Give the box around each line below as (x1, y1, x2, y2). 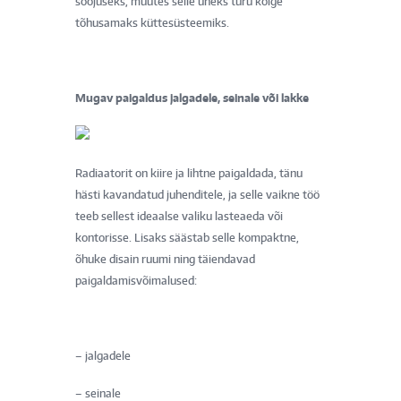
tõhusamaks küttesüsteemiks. (75, 15, 229, 30)
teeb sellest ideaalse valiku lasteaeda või (75, 209, 283, 223)
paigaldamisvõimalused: (75, 273, 197, 287)
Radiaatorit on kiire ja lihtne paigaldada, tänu (75, 166, 303, 180)
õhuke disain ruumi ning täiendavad (75, 252, 255, 266)
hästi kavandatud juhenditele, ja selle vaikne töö (75, 187, 320, 201)
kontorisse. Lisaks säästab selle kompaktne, (75, 230, 299, 244)
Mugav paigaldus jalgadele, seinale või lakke (75, 90, 311, 105)
